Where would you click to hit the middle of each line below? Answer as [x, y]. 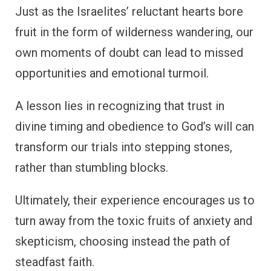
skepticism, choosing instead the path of [123, 241]
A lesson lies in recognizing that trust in [120, 106]
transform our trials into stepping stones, [124, 147]
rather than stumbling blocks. [92, 167]
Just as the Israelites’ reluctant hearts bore [129, 11]
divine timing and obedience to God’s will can [135, 126]
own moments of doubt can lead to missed [129, 52]
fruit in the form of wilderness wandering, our [134, 32]
